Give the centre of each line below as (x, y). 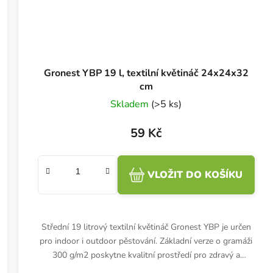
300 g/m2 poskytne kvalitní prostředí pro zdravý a (146, 255)
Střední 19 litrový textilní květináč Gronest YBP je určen (146, 227)
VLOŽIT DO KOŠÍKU (195, 175)
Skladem (131, 104)
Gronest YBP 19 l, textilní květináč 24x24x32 (146, 73)
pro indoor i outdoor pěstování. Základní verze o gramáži (146, 241)
